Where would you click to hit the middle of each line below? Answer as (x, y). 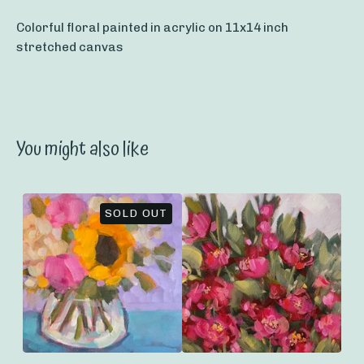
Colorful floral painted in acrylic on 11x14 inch (152, 28)
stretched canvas (70, 48)
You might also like (82, 150)
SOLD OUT (136, 214)
